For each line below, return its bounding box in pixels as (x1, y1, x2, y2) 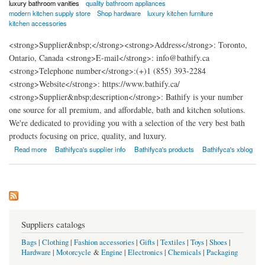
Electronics (128, 247, 163, 257)
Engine (101, 247, 122, 257)
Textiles (160, 237, 185, 247)
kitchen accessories (9, 18, 67, 28)
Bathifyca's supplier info (55, 144, 126, 154)
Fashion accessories (74, 237, 134, 247)
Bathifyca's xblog (202, 144, 253, 154)
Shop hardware (97, 8, 141, 18)
